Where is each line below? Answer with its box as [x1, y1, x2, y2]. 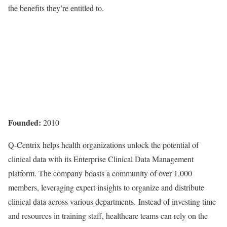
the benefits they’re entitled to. [8, 3, 108, 13]
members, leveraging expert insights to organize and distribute [8, 182, 204, 193]
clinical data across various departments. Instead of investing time [8, 196, 216, 207]
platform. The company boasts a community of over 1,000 [8, 168, 192, 178]
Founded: [8, 117, 43, 128]
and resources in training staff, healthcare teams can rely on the [8, 210, 208, 221]
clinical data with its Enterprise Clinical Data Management [8, 154, 194, 164]
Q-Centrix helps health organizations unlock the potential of [8, 139, 199, 150]
